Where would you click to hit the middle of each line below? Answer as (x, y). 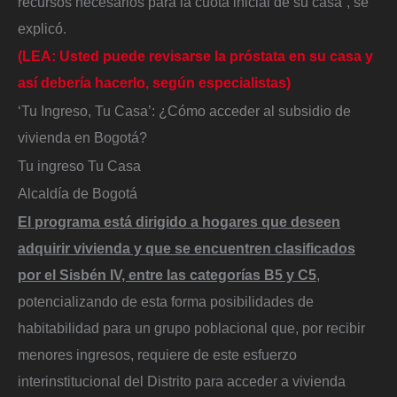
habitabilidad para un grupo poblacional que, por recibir (191, 327)
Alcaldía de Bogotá (78, 194)
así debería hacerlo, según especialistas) (154, 83)
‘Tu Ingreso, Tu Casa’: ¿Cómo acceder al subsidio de (184, 110)
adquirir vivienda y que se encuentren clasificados (187, 248)
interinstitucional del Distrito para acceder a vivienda (182, 381)
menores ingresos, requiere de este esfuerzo (157, 354)
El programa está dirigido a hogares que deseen (179, 221)
